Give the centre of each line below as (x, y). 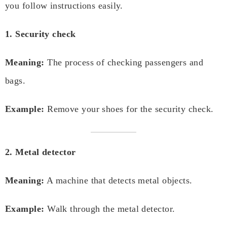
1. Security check (41, 34)
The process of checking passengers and (124, 63)
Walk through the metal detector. (110, 209)
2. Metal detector (41, 152)
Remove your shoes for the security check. (129, 109)
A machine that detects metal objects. (118, 181)
